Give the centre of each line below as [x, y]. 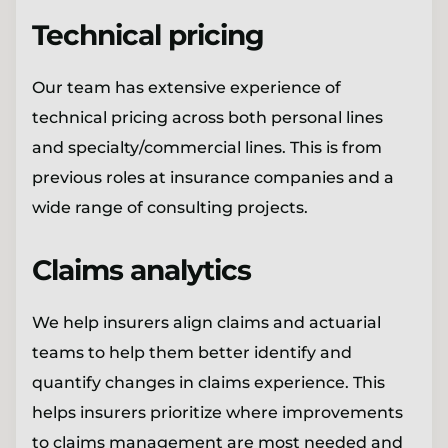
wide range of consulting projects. [170, 207]
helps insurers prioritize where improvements [217, 412]
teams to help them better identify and [192, 352]
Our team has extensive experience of [186, 87]
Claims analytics [141, 269]
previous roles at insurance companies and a [213, 177]
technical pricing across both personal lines [207, 117]
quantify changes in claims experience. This [208, 382]
